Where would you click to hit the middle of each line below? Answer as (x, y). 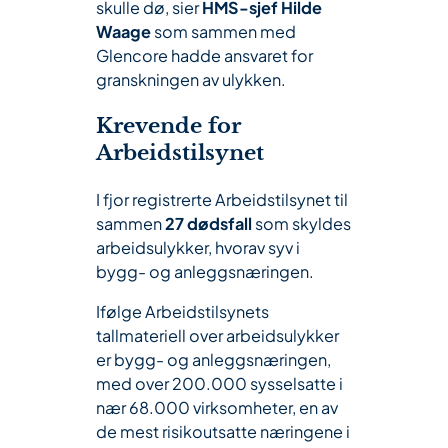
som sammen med (223, 31)
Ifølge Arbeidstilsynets (182, 311)
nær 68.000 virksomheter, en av (217, 407)
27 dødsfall (208, 223)
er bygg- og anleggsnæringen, (213, 359)
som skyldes (301, 223)
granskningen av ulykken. (191, 79)
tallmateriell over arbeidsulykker (217, 335)
